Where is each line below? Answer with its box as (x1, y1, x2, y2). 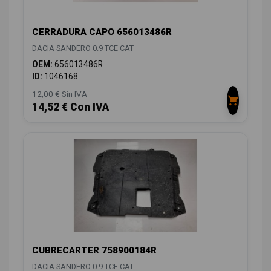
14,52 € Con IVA (32, 101, 109, 114)
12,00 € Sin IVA (32, 89, 87, 99)
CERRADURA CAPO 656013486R (32, 27, 172, 38)
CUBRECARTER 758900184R (32, 245, 157, 256)
